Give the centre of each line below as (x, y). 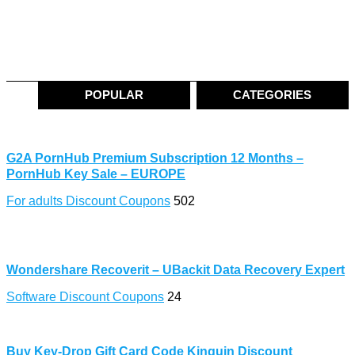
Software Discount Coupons (85, 296)
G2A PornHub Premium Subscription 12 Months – (155, 158)
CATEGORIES (273, 94)
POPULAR (115, 94)
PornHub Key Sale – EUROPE (96, 174)
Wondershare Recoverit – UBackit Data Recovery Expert (176, 269)
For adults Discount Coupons (88, 200)
